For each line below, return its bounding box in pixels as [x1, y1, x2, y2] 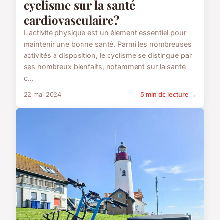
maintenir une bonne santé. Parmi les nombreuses [24, 39, 192, 48]
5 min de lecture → [140, 90, 196, 98]
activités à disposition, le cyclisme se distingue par [24, 51, 192, 59]
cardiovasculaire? [24, 11, 119, 27]
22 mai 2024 [24, 90, 61, 98]
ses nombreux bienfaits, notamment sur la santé [24, 62, 186, 71]
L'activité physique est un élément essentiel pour [24, 28, 186, 37]
